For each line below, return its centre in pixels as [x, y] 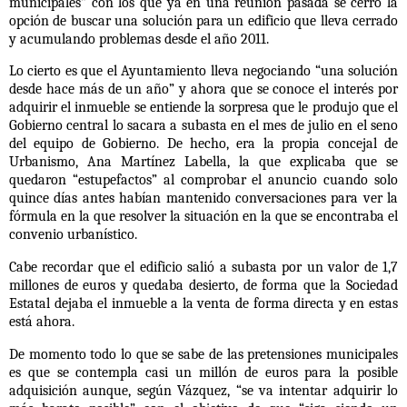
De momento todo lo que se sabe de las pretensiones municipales [203, 355]
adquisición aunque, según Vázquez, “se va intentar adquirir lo [203, 391]
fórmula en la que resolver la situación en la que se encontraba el [203, 217]
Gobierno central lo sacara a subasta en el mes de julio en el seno [203, 126]
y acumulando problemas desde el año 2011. [139, 39]
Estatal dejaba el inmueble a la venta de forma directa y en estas [203, 304]
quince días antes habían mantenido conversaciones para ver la [203, 199]
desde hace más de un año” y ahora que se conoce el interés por [203, 89]
